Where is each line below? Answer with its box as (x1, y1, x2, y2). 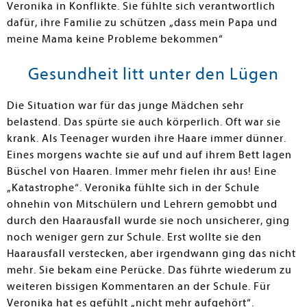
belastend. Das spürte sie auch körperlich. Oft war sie (7, 116, 281, 128)
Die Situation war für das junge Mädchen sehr (7, 99, 244, 112)
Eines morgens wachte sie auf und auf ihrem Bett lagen (7, 149, 292, 161)
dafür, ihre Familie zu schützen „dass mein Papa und (7, 16, 278, 29)
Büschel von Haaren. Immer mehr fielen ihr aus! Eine (7, 165, 277, 177)
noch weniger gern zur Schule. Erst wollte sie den (7, 231, 262, 243)
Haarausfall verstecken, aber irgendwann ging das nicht (7, 247, 296, 260)
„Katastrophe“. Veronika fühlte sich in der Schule (7, 182, 260, 194)
